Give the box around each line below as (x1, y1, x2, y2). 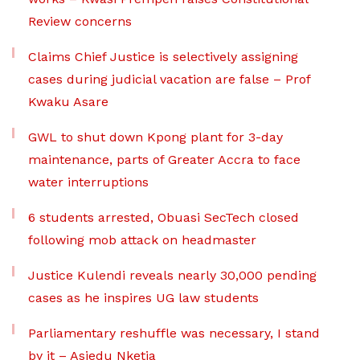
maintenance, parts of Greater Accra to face (28, 152, 301, 168)
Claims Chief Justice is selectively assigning (28, 49, 298, 65)
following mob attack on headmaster (28, 232, 256, 248)
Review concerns (28, 14, 132, 30)
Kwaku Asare (28, 94, 108, 110)
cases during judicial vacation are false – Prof (28, 72, 310, 88)
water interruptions (28, 174, 149, 190)
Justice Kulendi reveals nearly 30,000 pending (28, 268, 317, 284)
